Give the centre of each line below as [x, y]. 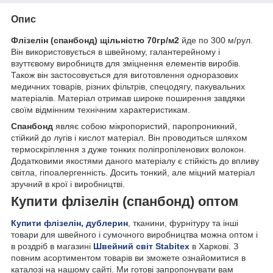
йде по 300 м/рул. [217, 40]
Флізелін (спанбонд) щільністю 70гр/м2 [96, 40]
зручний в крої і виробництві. [68, 184]
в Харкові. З [214, 246]
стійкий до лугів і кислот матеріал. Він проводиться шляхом [129, 137]
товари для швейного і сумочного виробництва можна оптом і [134, 235]
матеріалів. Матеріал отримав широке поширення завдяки [128, 98]
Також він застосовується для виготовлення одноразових [125, 75]
